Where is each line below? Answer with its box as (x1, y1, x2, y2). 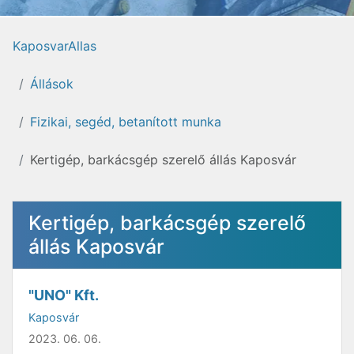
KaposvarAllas (13, 38, 96, 54)
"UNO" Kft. (28, 287, 99, 303)
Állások (30, 76, 73, 92)
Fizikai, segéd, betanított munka (30, 114, 221, 130)
